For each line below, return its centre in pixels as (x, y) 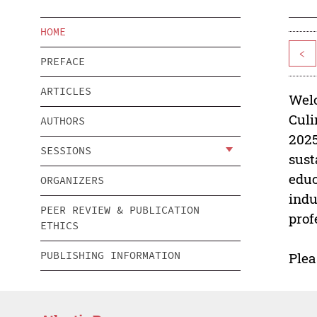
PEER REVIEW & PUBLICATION (120, 210)
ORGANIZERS (72, 180)
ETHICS (59, 226)
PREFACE (63, 62)
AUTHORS (63, 121)
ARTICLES (66, 91)
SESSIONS (66, 151)
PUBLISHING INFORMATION (110, 255)
